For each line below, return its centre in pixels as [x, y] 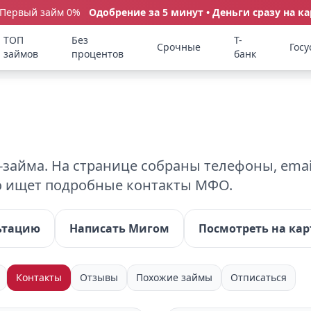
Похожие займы [174, 277]
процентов [98, 54]
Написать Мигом [119, 228]
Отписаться [259, 277]
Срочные [179, 47]
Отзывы [99, 277]
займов [21, 54]
